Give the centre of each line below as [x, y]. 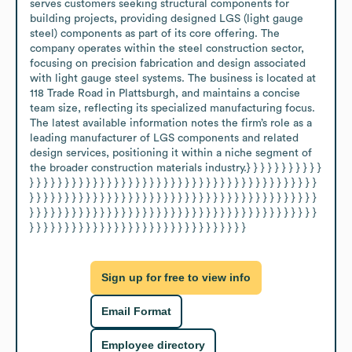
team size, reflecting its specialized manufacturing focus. [172, 108]
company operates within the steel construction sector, [167, 48]
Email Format [136, 312]
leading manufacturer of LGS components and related [164, 138]
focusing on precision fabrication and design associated [168, 63]
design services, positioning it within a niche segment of [171, 153]
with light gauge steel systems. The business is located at [173, 78]
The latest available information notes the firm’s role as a [171, 123]
